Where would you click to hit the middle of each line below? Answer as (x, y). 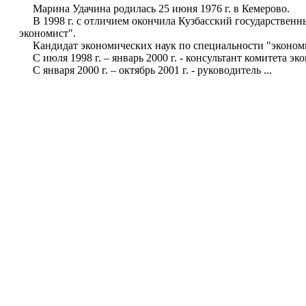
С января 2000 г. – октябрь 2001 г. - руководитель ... (145, 70)
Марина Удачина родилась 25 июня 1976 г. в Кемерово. (154, 8)
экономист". (49, 33)
